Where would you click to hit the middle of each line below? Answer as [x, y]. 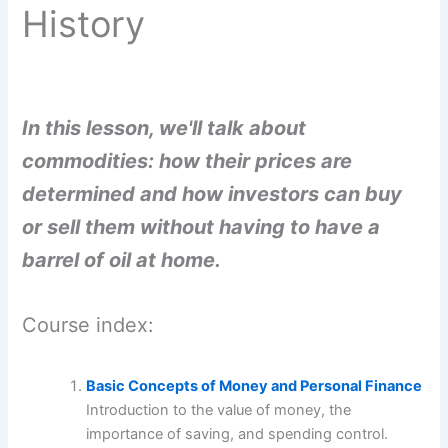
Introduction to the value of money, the [219, 409]
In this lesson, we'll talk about [164, 127]
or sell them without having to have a [201, 226]
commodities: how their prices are [187, 160]
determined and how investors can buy [212, 193]
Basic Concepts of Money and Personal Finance [254, 385]
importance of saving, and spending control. [237, 433]
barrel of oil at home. [122, 259]
